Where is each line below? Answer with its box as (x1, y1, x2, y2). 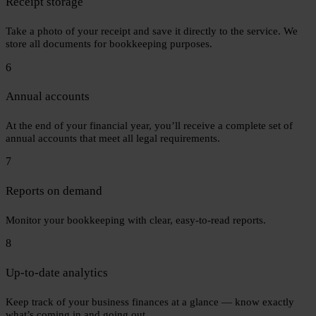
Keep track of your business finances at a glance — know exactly (6, 295, 294, 308)
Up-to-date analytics (6, 265, 108, 279)
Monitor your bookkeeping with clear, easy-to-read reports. (6, 214, 266, 226)
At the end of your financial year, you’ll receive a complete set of (6, 119, 293, 132)
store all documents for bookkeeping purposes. (6, 37, 212, 50)
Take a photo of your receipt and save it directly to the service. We (6, 25, 298, 37)
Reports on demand (6, 183, 102, 197)
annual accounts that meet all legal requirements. (6, 132, 220, 145)
